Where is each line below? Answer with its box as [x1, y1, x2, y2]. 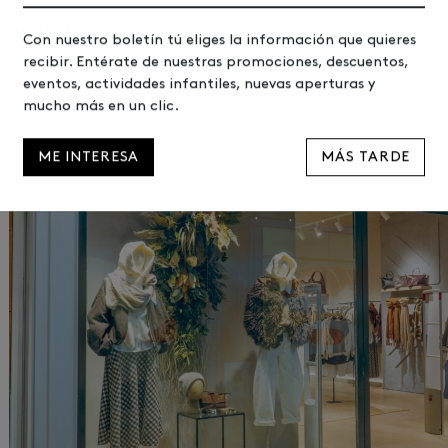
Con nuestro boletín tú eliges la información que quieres [23, 49, 416, 63]
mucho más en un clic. [23, 115, 179, 129]
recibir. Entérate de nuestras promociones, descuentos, [23, 71, 408, 85]
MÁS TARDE [321, 166, 410, 180]
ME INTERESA [38, 166, 140, 180]
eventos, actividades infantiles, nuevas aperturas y [23, 93, 375, 107]
